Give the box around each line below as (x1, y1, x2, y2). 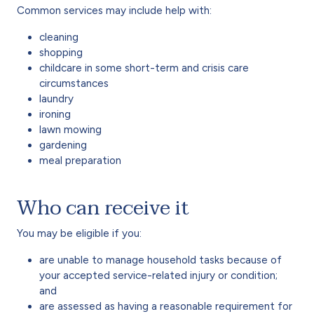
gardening (39, 138, 87, 151)
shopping (39, 46, 83, 59)
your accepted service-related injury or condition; (39, 268, 278, 282)
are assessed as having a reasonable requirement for (39, 299, 292, 313)
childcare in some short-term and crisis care (39, 61, 249, 74)
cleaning (39, 30, 78, 43)
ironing (39, 107, 71, 121)
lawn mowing (39, 123, 102, 136)
